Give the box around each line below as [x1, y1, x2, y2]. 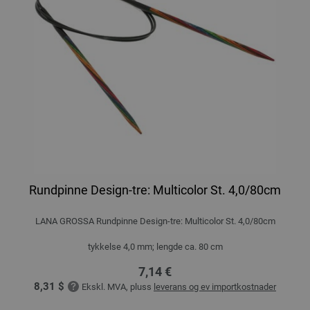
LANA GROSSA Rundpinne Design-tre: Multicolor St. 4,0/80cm [35, 215, 275, 226]
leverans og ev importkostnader [154, 281, 276, 292]
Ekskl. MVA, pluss [82, 281, 154, 292]
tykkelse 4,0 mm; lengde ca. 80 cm [87, 241, 223, 252]
